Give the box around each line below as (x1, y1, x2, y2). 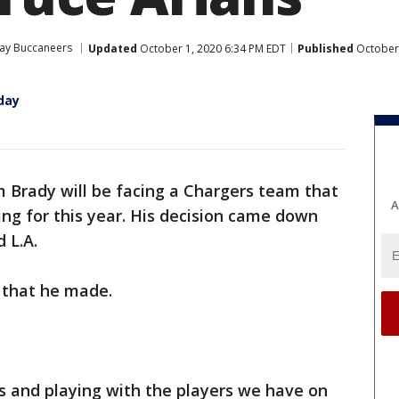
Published (297, 40, 354, 56)
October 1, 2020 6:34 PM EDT (137, 40, 286, 56)
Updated (88, 40, 137, 56)
